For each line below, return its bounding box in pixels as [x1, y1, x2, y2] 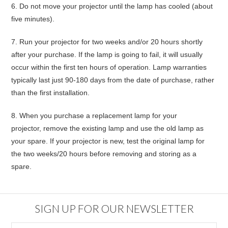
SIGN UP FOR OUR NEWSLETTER [34, 202, 194, 215]
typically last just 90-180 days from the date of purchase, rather [11, 76, 215, 84]
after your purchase [11, 50, 75, 59]
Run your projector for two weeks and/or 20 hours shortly [19, 38, 203, 46]
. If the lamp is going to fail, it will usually [74, 50, 203, 59]
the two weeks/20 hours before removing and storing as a [11, 150, 197, 158]
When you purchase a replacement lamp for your [17, 111, 178, 120]
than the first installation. [11, 89, 90, 97]
